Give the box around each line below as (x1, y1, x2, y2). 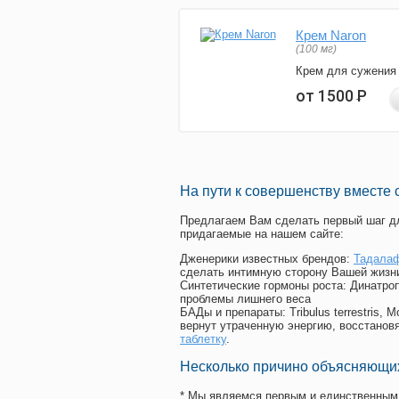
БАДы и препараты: (180, 305, 289, 320)
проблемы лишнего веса (180, 292, 311, 306)
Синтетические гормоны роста (180, 279, 343, 293)
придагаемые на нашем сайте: (180, 227, 344, 241)
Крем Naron (296, 28, 366, 44)
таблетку (180, 332, 226, 346)
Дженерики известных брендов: (180, 252, 354, 266)
